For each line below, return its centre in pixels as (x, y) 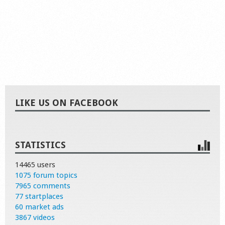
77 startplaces (39, 196)
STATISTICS (40, 145)
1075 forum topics (46, 175)
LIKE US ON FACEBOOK (67, 103)
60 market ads (39, 207)
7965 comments (43, 186)
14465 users (35, 165)
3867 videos (35, 217)
